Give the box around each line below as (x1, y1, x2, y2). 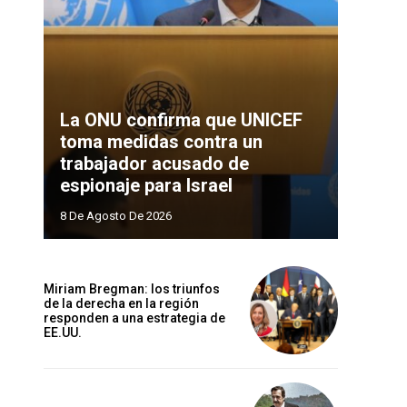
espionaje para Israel (60, 174, 233, 197)
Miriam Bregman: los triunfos (44, 281, 220, 296)
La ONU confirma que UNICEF (60, 109, 303, 132)
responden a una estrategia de (44, 310, 225, 325)
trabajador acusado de (60, 153, 249, 175)
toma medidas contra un (60, 131, 263, 154)
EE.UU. (44, 324, 82, 340)
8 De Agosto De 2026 (60, 209, 172, 223)
